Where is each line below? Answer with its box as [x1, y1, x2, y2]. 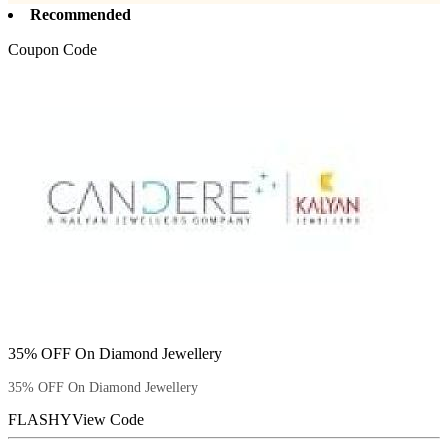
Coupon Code [8, 40, 97, 58]
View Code [72, 410, 144, 428]
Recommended [30, 5, 131, 23]
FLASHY [8, 410, 72, 428]
